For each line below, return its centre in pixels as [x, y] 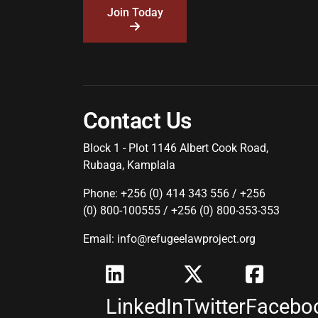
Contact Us [137, 121]
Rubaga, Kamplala [129, 165]
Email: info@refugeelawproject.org [169, 239]
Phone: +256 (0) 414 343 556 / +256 [174, 193]
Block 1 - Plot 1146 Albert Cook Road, [176, 148]
